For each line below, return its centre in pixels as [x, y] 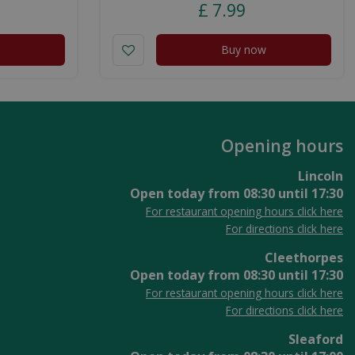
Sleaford [316, 339]
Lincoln [321, 176]
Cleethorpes [304, 257]
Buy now [244, 49]
